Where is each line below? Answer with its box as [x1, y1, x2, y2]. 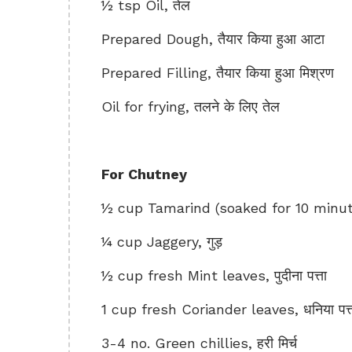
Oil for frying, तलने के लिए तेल [101, 98, 280, 115]
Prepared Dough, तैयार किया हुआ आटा [101, 31, 324, 47]
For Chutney [101, 166, 187, 182]
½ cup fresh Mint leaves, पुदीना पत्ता [101, 267, 327, 284]
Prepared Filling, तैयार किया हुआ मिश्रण [101, 64, 334, 81]
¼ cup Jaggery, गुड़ [101, 233, 222, 250]
